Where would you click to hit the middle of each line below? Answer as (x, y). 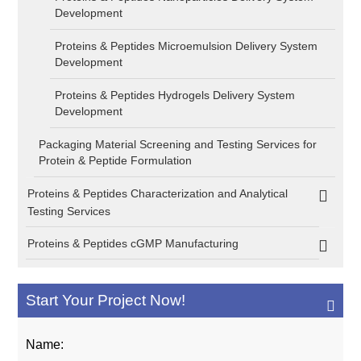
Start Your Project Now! (106, 300)
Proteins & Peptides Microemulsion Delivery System (187, 46)
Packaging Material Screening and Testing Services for (178, 144)
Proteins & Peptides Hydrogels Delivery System (175, 95)
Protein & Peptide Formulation (116, 160)
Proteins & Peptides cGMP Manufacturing (133, 243)
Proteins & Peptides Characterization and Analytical (158, 193)
